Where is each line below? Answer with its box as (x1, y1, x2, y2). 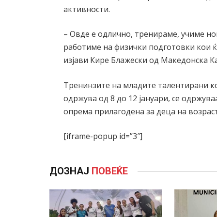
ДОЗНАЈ (49, 165, 92, 177)
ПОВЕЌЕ (92, 165, 128, 177)
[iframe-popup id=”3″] (63, 131, 143, 142)
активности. (63, 3, 110, 15)
